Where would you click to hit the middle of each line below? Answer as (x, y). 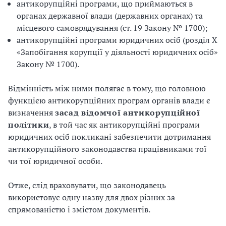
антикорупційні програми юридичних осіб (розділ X (117, 40)
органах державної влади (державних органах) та (110, 16)
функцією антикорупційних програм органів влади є (109, 100)
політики (29, 125)
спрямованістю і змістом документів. (79, 209)
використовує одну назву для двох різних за (92, 197)
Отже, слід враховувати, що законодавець (87, 185)
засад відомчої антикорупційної (128, 112)
